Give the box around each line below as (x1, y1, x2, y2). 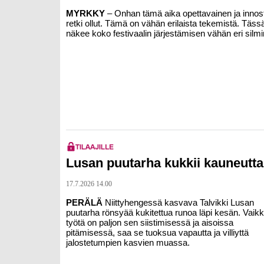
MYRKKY (66, 8, 105, 18)
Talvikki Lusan (200, 197, 254, 207)
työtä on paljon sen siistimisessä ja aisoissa (66, 217, 233, 227)
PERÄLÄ (66, 197, 103, 207)
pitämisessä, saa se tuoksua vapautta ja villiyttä (66, 227, 249, 237)
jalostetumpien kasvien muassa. (66, 237, 190, 247)
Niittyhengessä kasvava (103, 197, 200, 207)
